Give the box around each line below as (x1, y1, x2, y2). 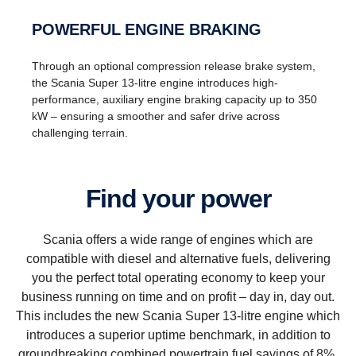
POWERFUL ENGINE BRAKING (41, 20, 261, 38)
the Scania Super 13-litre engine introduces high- (32, 75, 278, 89)
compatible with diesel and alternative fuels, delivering (25, 251, 331, 265)
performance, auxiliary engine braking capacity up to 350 (32, 92, 317, 106)
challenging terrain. (32, 126, 134, 139)
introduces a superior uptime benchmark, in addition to (25, 327, 331, 342)
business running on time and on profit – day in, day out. (21, 289, 335, 304)
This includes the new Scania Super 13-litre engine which (16, 308, 340, 323)
